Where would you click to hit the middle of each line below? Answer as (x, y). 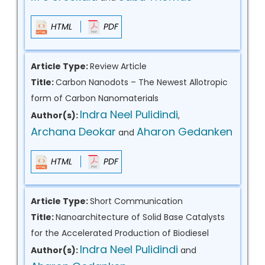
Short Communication (136, 201)
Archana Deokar (73, 132)
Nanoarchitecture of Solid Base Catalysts (140, 217)
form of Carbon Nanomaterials (95, 98)
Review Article (118, 66)
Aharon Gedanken (185, 132)
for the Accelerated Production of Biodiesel (120, 233)
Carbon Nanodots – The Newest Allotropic (142, 82)
